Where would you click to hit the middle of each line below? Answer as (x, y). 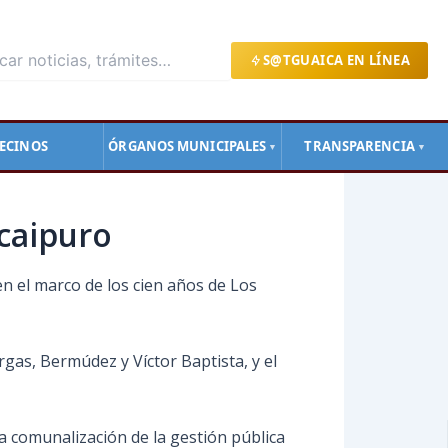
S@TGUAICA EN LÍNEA (336, 59)
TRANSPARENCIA (359, 146)
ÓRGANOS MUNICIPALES (187, 146)
